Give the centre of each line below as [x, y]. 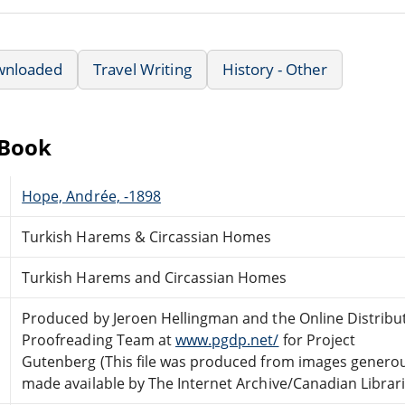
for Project [317, 339]
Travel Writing [142, 69]
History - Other [275, 69]
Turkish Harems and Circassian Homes [155, 277]
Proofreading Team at [99, 339]
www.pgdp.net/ [227, 339]
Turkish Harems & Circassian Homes [147, 236]
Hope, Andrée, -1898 [91, 196]
